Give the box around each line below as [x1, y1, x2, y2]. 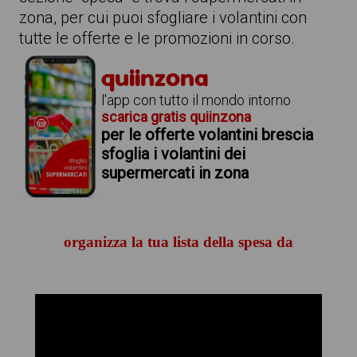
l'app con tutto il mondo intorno [100, 92, 291, 108]
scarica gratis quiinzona [100, 108, 251, 125]
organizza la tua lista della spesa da [63, 233, 293, 250]
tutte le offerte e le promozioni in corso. [18, 29, 295, 48]
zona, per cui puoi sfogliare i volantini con [18, 8, 307, 27]
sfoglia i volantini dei [100, 144, 245, 163]
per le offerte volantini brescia [100, 125, 313, 144]
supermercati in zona [100, 163, 249, 182]
